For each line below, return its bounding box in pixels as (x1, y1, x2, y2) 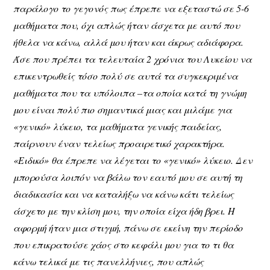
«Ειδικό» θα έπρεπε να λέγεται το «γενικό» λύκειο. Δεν (13, 154, 253, 167)
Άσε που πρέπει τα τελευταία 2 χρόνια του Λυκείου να (13, 52, 253, 66)
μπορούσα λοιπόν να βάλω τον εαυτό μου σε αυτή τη (13, 171, 243, 184)
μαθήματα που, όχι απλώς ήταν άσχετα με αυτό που (13, 19, 240, 32)
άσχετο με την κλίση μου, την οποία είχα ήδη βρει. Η (13, 204, 236, 218)
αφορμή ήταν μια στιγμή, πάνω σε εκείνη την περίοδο (13, 221, 243, 234)
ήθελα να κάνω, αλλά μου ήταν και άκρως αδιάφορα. (13, 36, 244, 49)
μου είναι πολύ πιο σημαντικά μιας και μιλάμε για (13, 103, 233, 116)
